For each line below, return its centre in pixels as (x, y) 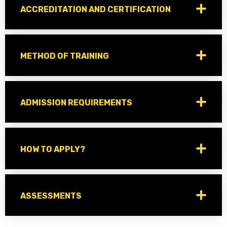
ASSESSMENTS (51, 196)
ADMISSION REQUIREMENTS (76, 103)
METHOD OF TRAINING (65, 56)
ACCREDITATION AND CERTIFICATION (96, 10)
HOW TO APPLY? (53, 149)
